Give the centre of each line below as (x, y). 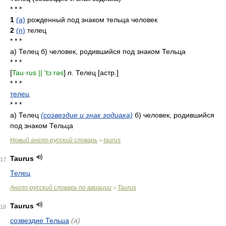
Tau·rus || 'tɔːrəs (38, 73)
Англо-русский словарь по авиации (61, 188)
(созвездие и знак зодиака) (87, 115)
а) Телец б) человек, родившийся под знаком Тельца (98, 51)
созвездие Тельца (40, 220)
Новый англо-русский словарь (54, 140)
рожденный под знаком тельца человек (91, 20)
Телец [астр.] (96, 73)
